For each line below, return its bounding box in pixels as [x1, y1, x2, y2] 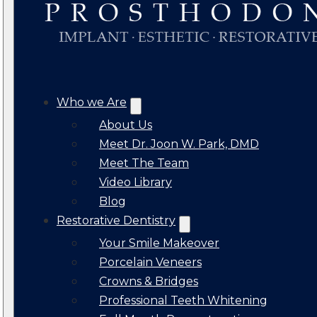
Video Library [99, 175, 172, 189]
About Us [99, 118, 152, 132]
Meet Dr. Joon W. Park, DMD [99, 137, 259, 151]
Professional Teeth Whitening [99, 294, 267, 307]
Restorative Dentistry [57, 214, 175, 227]
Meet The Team [99, 156, 189, 170]
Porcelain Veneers [99, 255, 202, 269]
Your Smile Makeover [99, 236, 219, 250]
